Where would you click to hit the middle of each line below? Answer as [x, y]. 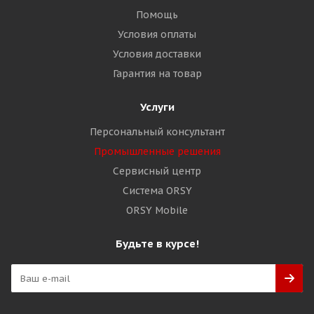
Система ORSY [157, 191]
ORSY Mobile [157, 210]
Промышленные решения [157, 151]
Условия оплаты [157, 34]
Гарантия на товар [157, 74]
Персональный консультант [157, 132]
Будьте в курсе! [157, 244]
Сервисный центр [157, 171]
